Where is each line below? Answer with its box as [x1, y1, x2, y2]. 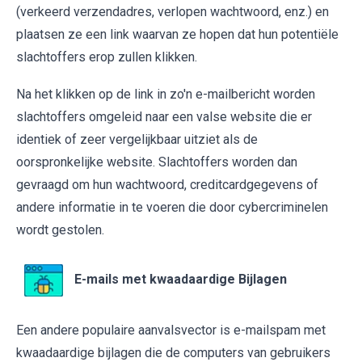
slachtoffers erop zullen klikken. [16, 49, 197, 65]
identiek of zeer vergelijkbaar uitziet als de [16, 132, 258, 148]
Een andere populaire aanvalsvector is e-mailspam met [16, 322, 326, 339]
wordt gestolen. [16, 222, 104, 238]
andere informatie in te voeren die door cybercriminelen [16, 200, 328, 216]
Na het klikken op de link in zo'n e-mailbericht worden [16, 86, 315, 103]
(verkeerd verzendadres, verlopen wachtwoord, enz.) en [16, 4, 329, 20]
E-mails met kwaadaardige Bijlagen [74, 271, 287, 288]
